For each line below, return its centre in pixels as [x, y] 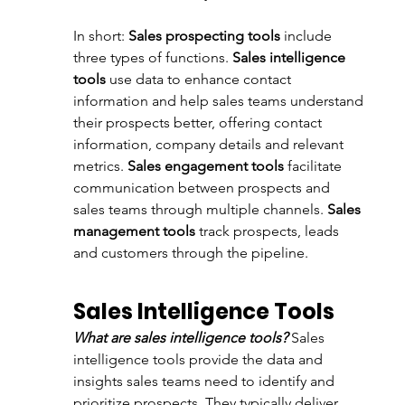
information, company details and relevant [210, 144]
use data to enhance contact [200, 79]
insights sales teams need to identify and [205, 381]
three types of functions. [152, 57]
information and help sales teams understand [220, 101]
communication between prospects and [203, 188]
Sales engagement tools [205, 166]
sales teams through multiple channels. [200, 209]
